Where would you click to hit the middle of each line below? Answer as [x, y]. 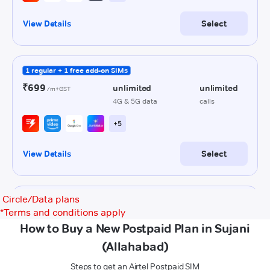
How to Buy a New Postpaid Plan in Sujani [135, 228]
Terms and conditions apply [64, 212]
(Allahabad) [135, 246]
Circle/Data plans [41, 199]
